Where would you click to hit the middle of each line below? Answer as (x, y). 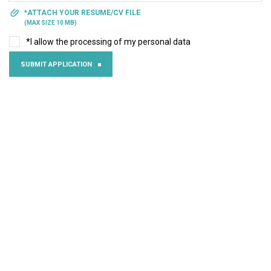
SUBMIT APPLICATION (56, 64)
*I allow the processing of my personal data (108, 42)
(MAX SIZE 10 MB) (51, 23)
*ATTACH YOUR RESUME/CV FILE (82, 13)
